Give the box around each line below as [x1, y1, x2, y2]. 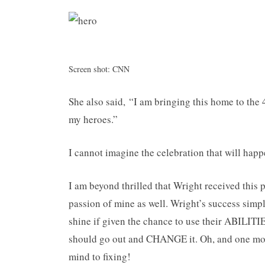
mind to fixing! [69, 250, 131, 263]
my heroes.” [69, 112, 118, 126]
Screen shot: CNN [69, 63, 130, 75]
